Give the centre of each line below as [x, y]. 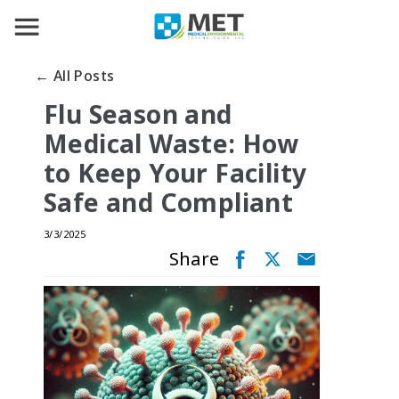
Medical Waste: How [171, 143]
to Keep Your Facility [175, 172]
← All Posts [75, 75]
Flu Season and [138, 114]
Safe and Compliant [169, 202]
